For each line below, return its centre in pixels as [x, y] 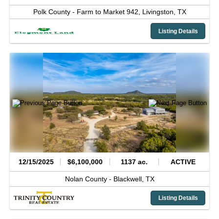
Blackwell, [129, 179]
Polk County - [55, 12]
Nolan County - [89, 179]
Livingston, [160, 12]
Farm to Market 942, [109, 12]
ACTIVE [183, 162]
